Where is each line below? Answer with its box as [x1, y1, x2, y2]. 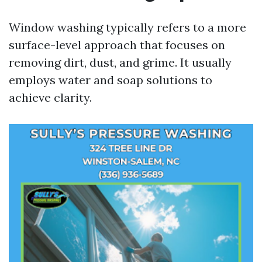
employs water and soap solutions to [9, 73, 212, 87]
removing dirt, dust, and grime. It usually [9, 55, 232, 70]
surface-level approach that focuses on [9, 37, 225, 52]
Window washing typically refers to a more [9, 20, 246, 35]
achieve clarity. [9, 90, 92, 105]
